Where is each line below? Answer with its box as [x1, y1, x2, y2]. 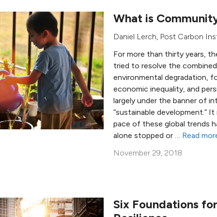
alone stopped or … [113, 130, 182, 140]
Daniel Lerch [113, 31, 156, 41]
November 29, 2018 [113, 148, 182, 157]
